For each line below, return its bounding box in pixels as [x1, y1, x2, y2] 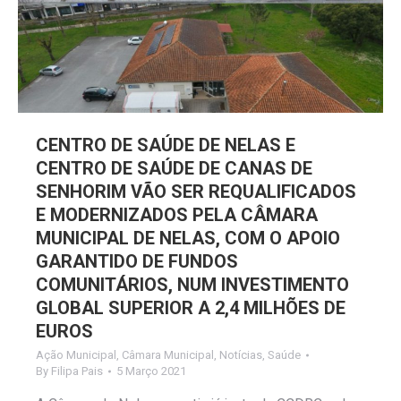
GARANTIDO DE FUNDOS [36, 250, 238, 272]
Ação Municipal [36, 347, 116, 362]
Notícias [219, 347, 262, 362]
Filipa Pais [51, 363, 103, 378]
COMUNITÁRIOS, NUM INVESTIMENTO [36, 273, 349, 295]
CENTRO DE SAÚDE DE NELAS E [36, 133, 295, 156]
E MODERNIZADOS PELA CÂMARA [36, 203, 318, 226]
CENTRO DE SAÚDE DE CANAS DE [36, 157, 312, 179]
